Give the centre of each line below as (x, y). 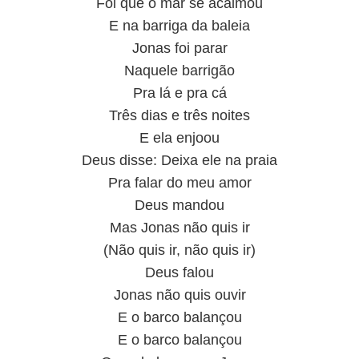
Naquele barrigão (179, 71)
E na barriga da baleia (179, 26)
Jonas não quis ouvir (179, 295)
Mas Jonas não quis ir (179, 228)
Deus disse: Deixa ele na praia (179, 160)
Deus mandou (179, 205)
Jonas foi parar (179, 48)
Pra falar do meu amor (179, 183)
